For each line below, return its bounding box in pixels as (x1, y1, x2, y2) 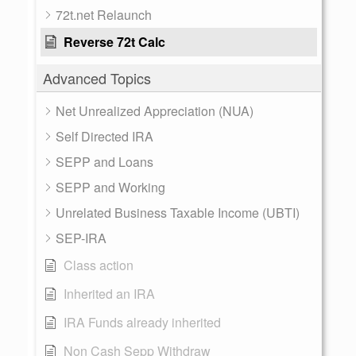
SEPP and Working (56, 178, 165, 196)
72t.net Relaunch (56, 6, 152, 24)
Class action (64, 256, 133, 274)
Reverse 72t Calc (64, 33, 165, 51)
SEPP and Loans (56, 153, 153, 171)
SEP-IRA (56, 229, 106, 247)
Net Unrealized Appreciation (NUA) (56, 102, 253, 120)
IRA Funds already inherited (64, 313, 221, 331)
